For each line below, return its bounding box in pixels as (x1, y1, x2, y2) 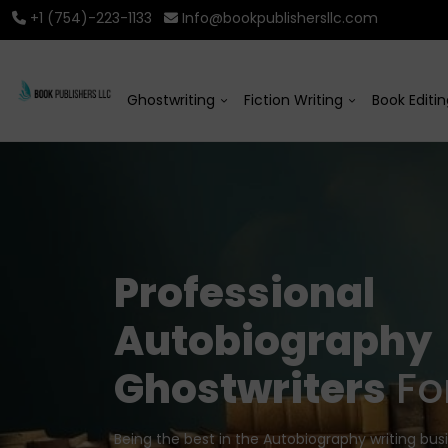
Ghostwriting (127, 90, 215, 110)
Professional (114, 265, 375, 322)
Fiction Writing (244, 90, 343, 110)
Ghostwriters (114, 361, 386, 418)
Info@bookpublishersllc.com (182, 8, 378, 28)
